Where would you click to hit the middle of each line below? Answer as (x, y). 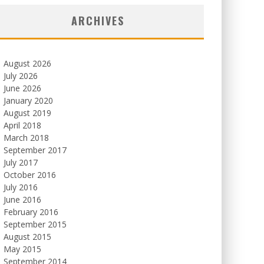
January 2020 (28, 100)
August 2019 (27, 113)
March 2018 (26, 138)
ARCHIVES (98, 21)
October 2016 (30, 175)
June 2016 (22, 199)
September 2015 (35, 224)
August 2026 (27, 63)
